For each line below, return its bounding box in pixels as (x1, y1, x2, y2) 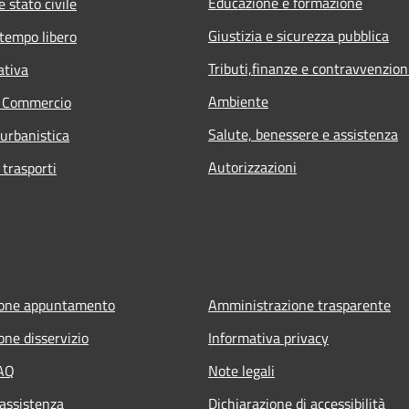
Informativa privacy (208, 326, 329, 349)
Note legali (208, 359, 275, 382)
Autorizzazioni (208, 155, 297, 178)
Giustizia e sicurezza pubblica (208, 24, 389, 47)
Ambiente (208, 89, 268, 112)
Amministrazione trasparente (208, 293, 391, 316)
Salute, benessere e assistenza (208, 122, 398, 145)
